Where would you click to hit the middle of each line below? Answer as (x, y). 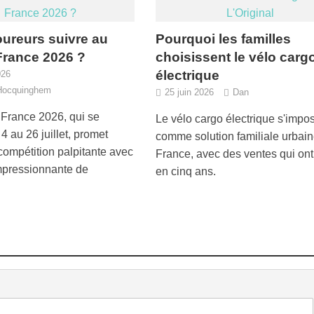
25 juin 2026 (190, 92)
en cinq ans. (186, 171)
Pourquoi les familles (224, 39)
